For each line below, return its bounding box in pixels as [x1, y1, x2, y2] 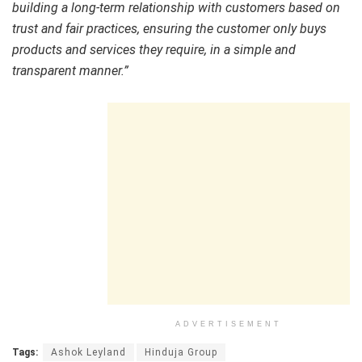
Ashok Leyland [51, 347, 126, 359]
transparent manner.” [12, 63, 128, 79]
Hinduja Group [145, 347, 217, 359]
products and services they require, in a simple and [12, 42, 296, 58]
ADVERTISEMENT [175, 320, 282, 329]
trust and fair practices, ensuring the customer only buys [12, 21, 326, 37]
